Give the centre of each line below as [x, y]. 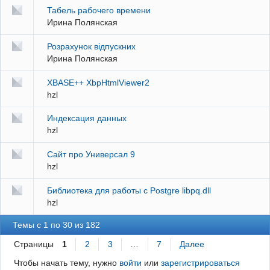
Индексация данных [86, 118]
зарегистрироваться [200, 263]
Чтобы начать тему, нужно [66, 263]
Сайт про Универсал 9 [91, 155]
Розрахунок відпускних [91, 46]
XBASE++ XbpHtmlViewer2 [98, 82]
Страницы [33, 244]
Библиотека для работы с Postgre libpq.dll [129, 190]
